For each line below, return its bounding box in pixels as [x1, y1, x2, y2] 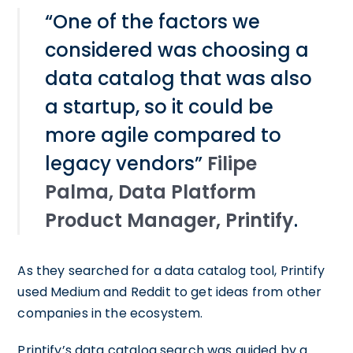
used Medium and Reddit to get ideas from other [17, 283, 322, 302]
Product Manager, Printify [45, 207, 295, 234]
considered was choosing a [45, 37, 310, 64]
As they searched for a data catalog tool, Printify [17, 262, 325, 281]
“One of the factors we [45, 9, 261, 35]
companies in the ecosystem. [17, 304, 203, 323]
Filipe [207, 150, 258, 177]
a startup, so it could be [45, 94, 274, 121]
